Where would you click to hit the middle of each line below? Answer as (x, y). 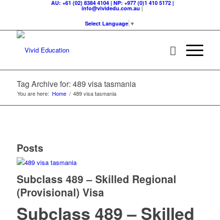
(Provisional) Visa (60, 192)
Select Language (107, 23)
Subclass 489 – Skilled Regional (96, 179)
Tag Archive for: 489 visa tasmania (76, 84)
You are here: (33, 93)
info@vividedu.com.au (111, 8)
